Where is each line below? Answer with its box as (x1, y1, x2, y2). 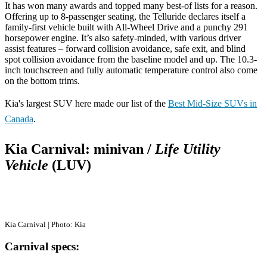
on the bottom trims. (5, 75, 80, 86)
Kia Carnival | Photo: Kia (5, 219, 86, 229)
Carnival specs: (5, 240, 79, 253)
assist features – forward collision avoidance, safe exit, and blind (5, 43, 246, 54)
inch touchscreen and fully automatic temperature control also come (5, 64, 257, 75)
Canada (5, 113, 33, 124)
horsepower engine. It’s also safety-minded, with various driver (5, 32, 241, 43)
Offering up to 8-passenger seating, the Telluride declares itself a (5, 11, 246, 21)
